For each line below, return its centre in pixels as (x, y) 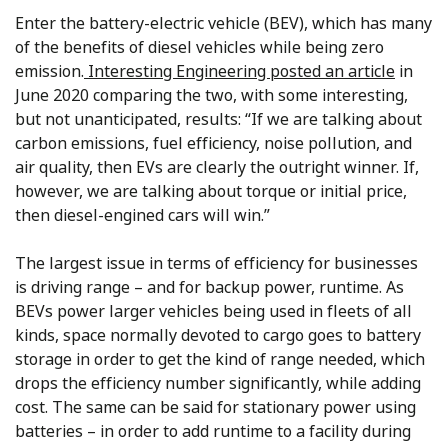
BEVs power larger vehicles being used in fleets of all (213, 311)
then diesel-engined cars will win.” (142, 215)
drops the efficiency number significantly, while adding (218, 383)
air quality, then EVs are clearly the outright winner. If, (217, 167)
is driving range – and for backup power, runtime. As (209, 287)
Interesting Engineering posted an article (239, 71)
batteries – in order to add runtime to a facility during (213, 431)
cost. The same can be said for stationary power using (215, 407)
